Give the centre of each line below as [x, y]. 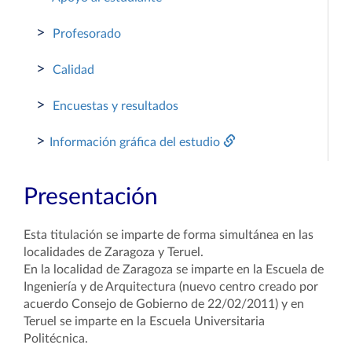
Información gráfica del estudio [136, 142]
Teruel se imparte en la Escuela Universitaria [144, 321]
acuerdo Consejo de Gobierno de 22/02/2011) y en [164, 304]
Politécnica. [56, 339]
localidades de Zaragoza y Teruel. [114, 252]
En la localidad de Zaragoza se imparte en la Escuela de [174, 269]
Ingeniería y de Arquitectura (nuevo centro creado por [171, 287]
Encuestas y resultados [114, 106]
